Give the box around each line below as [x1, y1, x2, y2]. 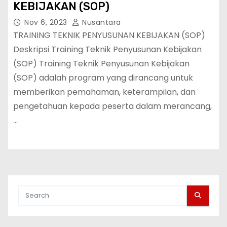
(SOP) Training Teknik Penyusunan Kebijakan [13, 57, 190, 69]
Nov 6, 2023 [24, 17, 69, 27]
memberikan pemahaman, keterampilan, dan [13, 86, 196, 98]
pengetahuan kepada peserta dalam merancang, [13, 100, 212, 112]
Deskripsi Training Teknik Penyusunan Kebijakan [13, 43, 202, 55]
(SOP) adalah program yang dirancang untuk [13, 71, 193, 84]
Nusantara [80, 17, 121, 27]
